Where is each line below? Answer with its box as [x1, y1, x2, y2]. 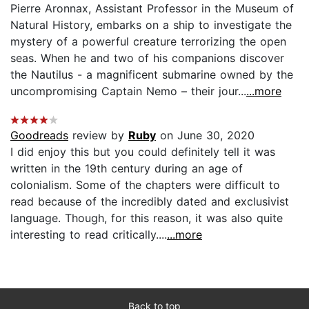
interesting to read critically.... [10, 227, 167, 241]
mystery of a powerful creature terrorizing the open [10, 34, 286, 48]
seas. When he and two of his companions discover [10, 50, 284, 65]
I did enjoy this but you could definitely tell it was [10, 144, 275, 159]
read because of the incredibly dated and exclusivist [10, 194, 289, 208]
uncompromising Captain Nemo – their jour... [10, 83, 246, 98]
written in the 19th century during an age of [10, 161, 243, 175]
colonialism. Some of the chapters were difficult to [10, 177, 280, 192]
